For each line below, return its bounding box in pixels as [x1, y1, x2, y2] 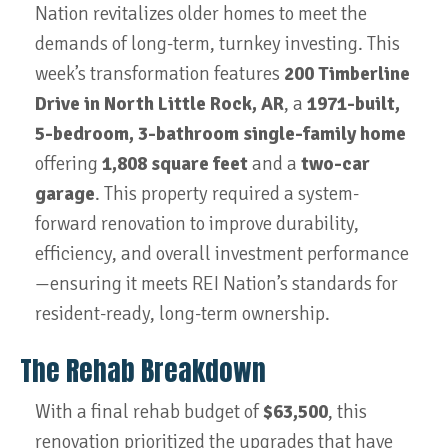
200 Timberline [284, 62, 410, 86]
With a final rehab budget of [35, 400, 263, 424]
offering [35, 152, 102, 176]
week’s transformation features [35, 62, 284, 86]
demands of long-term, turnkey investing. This [35, 32, 400, 56]
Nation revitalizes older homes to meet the [35, 2, 367, 26]
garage [35, 182, 95, 206]
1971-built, [307, 92, 400, 116]
